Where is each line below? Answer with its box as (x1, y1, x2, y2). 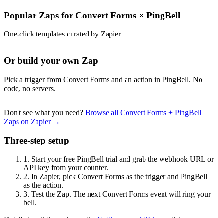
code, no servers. (4, 84, 55, 92)
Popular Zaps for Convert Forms (4, 10, 139, 20)
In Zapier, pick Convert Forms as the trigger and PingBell (29, 172, 207, 181)
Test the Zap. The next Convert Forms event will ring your (29, 190, 211, 199)
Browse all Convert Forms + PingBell (85, 108, 201, 117)
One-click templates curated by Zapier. (4, 30, 122, 38)
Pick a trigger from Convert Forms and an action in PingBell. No (4, 75, 202, 84)
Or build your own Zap (4, 55, 98, 66)
